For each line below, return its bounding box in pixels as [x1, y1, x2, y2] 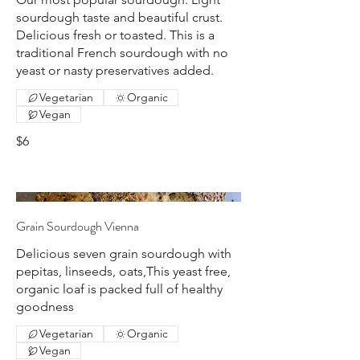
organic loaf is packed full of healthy [16, 281, 223, 297]
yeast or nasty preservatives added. [16, 63, 214, 78]
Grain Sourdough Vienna [16, 217, 139, 236]
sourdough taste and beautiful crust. [16, 10, 223, 25]
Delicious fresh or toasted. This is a [16, 27, 215, 43]
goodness [16, 299, 74, 315]
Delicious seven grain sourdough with [16, 246, 231, 262]
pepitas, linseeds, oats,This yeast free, [16, 264, 231, 280]
